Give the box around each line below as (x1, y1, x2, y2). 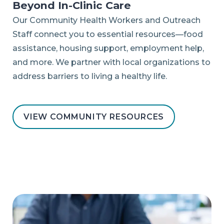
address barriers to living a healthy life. (12, 71, 167, 81)
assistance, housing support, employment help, (12, 43, 204, 53)
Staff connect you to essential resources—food (12, 29, 203, 39)
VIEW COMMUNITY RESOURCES (23, 111, 164, 121)
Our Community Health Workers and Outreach (12, 15, 200, 25)
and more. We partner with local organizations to (12, 57, 210, 67)
